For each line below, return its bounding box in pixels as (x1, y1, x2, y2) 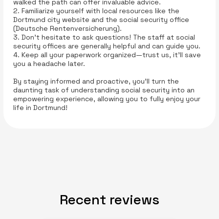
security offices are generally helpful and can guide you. (13, 41, 200, 50)
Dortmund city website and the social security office (13, 15, 189, 24)
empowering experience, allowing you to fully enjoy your (13, 94, 200, 103)
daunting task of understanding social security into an (13, 85, 195, 94)
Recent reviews (60, 190, 159, 208)
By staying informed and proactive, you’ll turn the (13, 76, 179, 86)
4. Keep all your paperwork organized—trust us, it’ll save (13, 50, 201, 59)
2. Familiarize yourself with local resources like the (13, 6, 179, 15)
